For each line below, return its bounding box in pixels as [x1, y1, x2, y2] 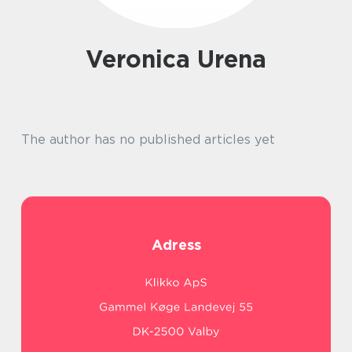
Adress [151, 236, 201, 253]
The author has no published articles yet [21, 132, 275, 147]
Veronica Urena [102, 45, 266, 73]
